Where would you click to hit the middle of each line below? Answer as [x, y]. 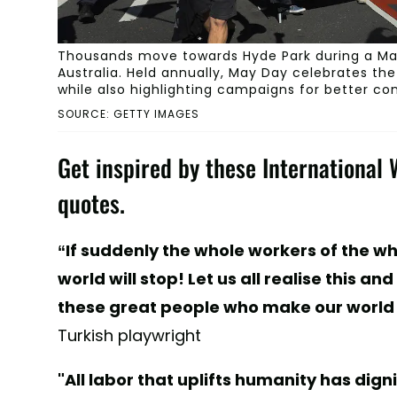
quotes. [91, 202]
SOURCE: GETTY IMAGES [128, 113]
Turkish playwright [129, 335]
